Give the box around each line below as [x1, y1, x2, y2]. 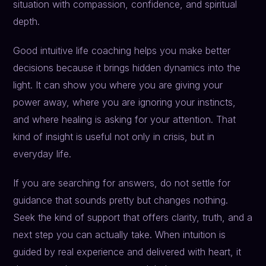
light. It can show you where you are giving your [13, 79, 223, 91]
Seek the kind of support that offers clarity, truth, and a [13, 211, 253, 224]
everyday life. [13, 148, 72, 160]
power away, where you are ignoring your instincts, [13, 96, 236, 109]
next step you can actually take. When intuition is [13, 229, 226, 241]
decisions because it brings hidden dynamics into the [13, 62, 241, 74]
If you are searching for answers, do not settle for [13, 177, 231, 189]
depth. [13, 15, 40, 28]
